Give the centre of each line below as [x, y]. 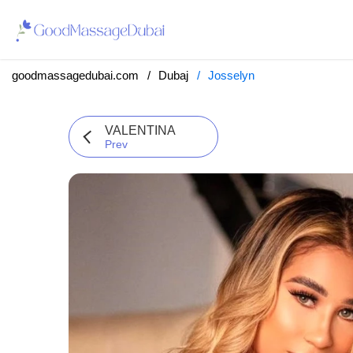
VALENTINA [140, 130]
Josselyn [231, 75]
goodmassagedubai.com [75, 75]
